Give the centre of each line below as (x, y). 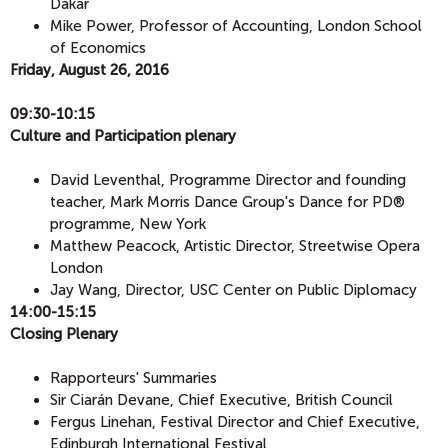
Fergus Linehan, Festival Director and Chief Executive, (235, 421)
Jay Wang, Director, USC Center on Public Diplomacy (233, 289)
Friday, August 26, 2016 (89, 69)
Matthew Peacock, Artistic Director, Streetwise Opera (235, 245)
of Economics (98, 47)
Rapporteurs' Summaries (133, 377)
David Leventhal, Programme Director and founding (228, 179)
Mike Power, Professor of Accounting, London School (236, 25)
